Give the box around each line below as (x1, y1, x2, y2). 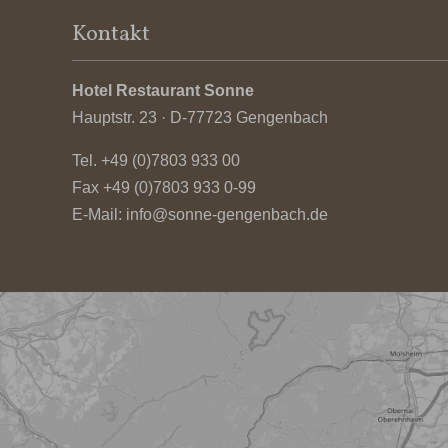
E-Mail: (72, 206, 126, 224)
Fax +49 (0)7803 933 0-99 (72, 179, 256, 197)
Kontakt (72, 19, 150, 51)
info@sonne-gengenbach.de (126, 206, 328, 224)
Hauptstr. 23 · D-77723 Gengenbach (72, 109, 328, 127)
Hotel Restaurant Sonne (72, 82, 254, 100)
